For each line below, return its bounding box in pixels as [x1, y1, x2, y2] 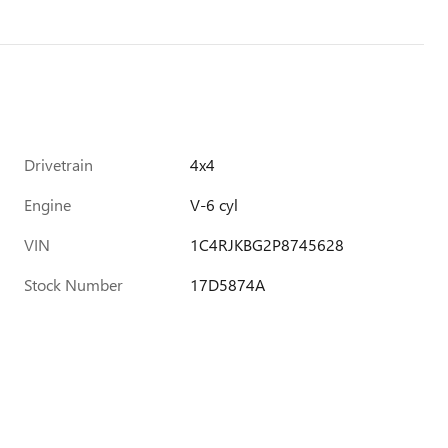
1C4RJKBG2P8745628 [190, 234, 345, 255]
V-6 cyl [190, 194, 239, 215]
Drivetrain [24, 154, 93, 175]
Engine [24, 194, 71, 215]
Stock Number [24, 274, 123, 295]
